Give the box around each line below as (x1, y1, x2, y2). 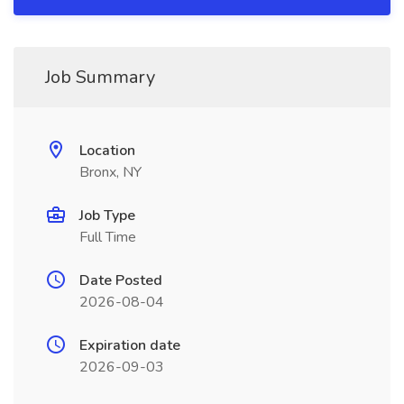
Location (79, 141, 135, 161)
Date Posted (79, 271, 162, 290)
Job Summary (45, 65, 155, 89)
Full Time (79, 227, 136, 247)
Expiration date (79, 335, 180, 355)
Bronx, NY (79, 162, 142, 182)
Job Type (79, 206, 135, 225)
